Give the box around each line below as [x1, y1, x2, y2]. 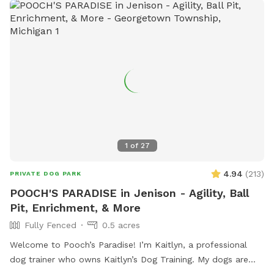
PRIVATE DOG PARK [10, 169, 81, 177]
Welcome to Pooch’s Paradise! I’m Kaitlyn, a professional [10, 239, 247, 250]
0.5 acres [102, 220, 140, 230]
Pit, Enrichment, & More [10, 201, 141, 214]
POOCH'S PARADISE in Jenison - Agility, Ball [10, 186, 249, 199]
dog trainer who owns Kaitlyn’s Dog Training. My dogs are [10, 254, 248, 264]
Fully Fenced [24, 220, 76, 230]
